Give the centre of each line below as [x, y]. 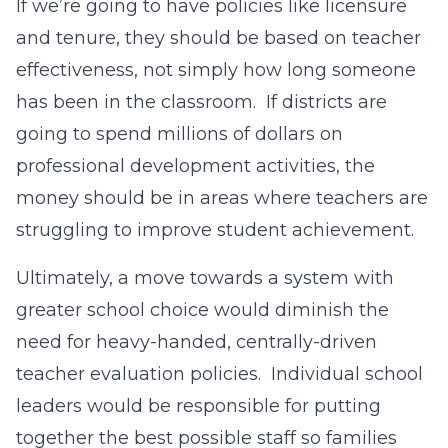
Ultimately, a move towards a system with [205, 278]
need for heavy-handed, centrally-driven [196, 342]
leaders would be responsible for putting [198, 406]
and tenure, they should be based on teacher [218, 38]
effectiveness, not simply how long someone [216, 70]
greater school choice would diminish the [202, 310]
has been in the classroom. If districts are [201, 102]
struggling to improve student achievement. [215, 230]
